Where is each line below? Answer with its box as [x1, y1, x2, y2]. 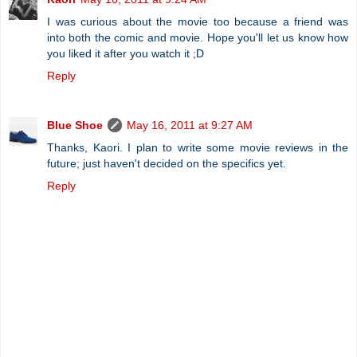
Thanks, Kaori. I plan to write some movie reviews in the [47, 140, 348, 154]
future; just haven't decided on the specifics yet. [47, 156, 286, 170]
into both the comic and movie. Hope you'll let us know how [47, 30, 348, 44]
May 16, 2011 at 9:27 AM [127, 118, 253, 131]
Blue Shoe [47, 118, 103, 131]
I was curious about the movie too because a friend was [47, 14, 348, 28]
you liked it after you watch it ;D [47, 46, 204, 60]
